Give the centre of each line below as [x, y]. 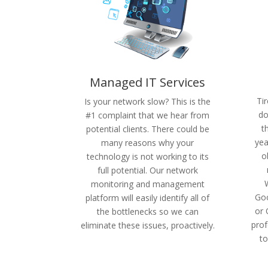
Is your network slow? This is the [148, 102]
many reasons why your [148, 143]
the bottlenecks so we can [147, 212]
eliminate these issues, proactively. [147, 226]
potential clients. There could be [147, 129]
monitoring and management [147, 184]
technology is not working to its [147, 157]
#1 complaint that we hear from [148, 115]
